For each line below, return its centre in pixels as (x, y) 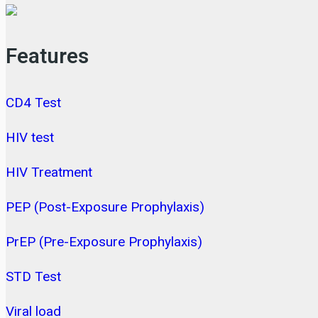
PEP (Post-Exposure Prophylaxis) (105, 207)
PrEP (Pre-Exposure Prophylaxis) (104, 242)
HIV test (30, 138)
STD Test (33, 277)
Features (47, 57)
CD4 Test (33, 103)
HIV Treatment (49, 172)
